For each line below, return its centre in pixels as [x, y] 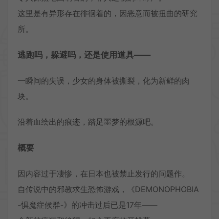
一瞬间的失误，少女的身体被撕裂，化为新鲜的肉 [104, 80]
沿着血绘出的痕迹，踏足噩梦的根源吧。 [88, 121]
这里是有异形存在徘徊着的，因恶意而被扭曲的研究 [108, 13]
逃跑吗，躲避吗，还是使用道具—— [84, 55]
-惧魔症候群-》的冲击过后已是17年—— [88, 205]
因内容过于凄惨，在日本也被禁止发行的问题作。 [104, 173]
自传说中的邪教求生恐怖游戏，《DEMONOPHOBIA [108, 189]
